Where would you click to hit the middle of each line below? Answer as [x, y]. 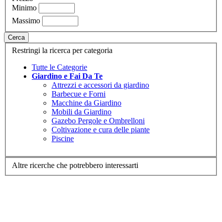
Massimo [26, 20]
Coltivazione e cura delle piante [101, 130]
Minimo [24, 7]
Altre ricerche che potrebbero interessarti [75, 165]
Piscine [63, 139]
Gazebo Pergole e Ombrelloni [98, 121]
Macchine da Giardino [86, 103]
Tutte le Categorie [59, 67]
